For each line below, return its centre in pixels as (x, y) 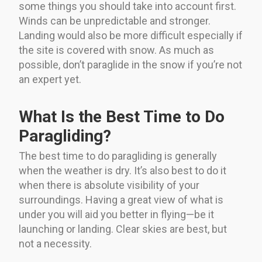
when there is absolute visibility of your (109, 185)
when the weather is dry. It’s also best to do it (123, 170)
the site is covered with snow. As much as (116, 50)
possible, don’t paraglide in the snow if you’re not (130, 64)
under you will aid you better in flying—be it (116, 214)
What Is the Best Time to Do (122, 116)
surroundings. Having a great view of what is (121, 199)
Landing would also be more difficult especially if (131, 35)
